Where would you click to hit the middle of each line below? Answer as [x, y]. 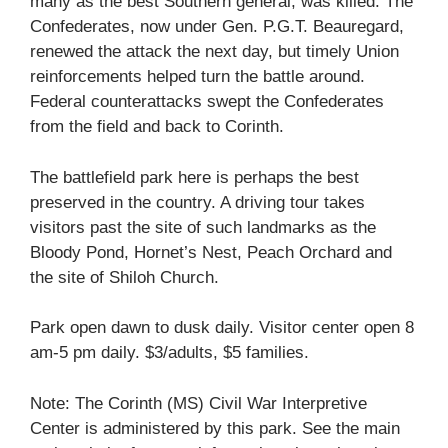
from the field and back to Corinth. [157, 127]
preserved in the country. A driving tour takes [197, 202]
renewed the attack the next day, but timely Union [214, 52]
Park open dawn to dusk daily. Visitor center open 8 [222, 328]
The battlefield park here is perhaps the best [194, 177]
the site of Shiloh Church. [124, 277]
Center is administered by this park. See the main [215, 428]
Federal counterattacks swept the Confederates [207, 102]
